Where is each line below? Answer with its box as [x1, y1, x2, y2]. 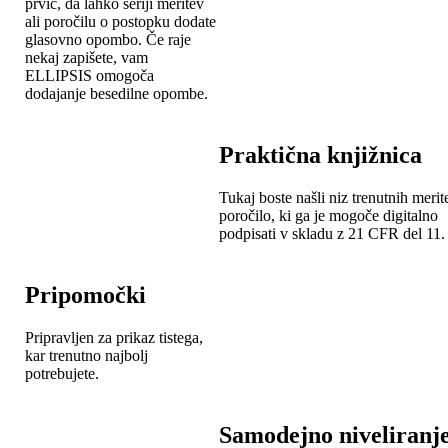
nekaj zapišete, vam [25, 48, 148, 66]
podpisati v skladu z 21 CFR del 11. [219, 224, 445, 242]
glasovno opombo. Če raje [25, 30, 191, 48]
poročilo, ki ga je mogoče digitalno [219, 206, 438, 224]
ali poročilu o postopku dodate [25, 12, 216, 30]
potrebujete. [25, 364, 99, 382]
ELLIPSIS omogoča [25, 66, 154, 84]
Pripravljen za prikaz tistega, [25, 328, 203, 346]
